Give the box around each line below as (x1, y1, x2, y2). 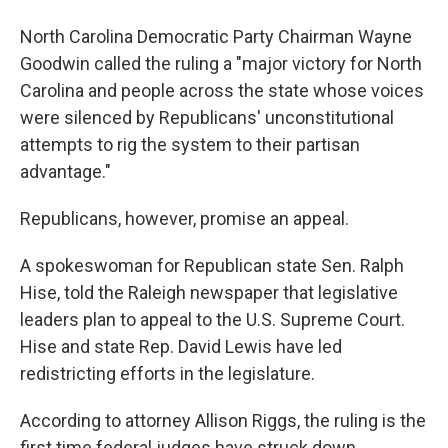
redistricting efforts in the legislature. (20, 363, 315, 384)
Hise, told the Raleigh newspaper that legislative (20, 282, 398, 303)
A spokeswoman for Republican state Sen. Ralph (20, 255, 404, 276)
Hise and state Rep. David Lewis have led (20, 336, 342, 357)
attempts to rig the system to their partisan (20, 134, 360, 155)
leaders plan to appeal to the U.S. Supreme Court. (20, 309, 405, 330)
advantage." (20, 161, 111, 182)
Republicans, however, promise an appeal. (20, 208, 349, 229)
